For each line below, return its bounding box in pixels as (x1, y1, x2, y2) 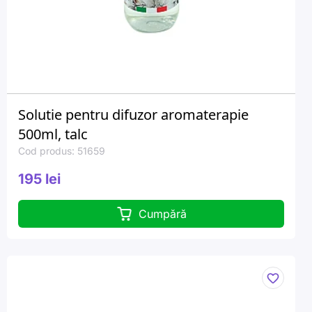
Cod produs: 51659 (18, 145, 105, 157)
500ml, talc (18, 125, 88, 143)
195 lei (18, 171, 61, 187)
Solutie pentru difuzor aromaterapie (18, 105, 249, 124)
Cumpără (138, 207, 187, 221)
